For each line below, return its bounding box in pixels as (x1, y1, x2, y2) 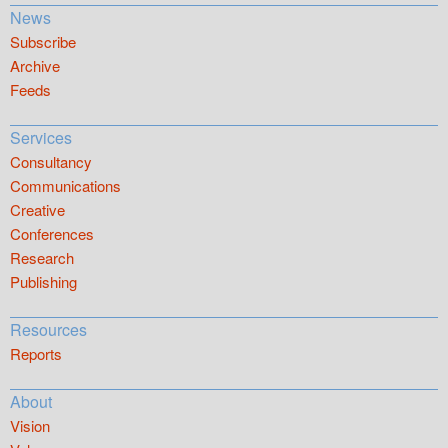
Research (10, 247, 74, 269)
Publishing (10, 271, 77, 293)
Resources (10, 318, 87, 342)
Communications (10, 175, 121, 197)
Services (10, 126, 72, 150)
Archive (10, 55, 60, 77)
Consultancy (10, 151, 92, 173)
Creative (10, 199, 65, 221)
